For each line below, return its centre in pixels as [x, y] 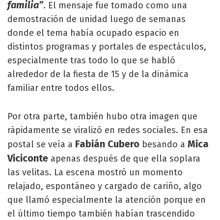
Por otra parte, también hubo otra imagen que [102, 116]
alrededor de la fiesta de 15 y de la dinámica [98, 74]
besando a [164, 144]
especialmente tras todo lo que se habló [91, 60]
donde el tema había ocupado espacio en [93, 33]
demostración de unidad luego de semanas [96, 19]
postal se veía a [41, 144]
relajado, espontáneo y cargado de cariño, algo [105, 186]
